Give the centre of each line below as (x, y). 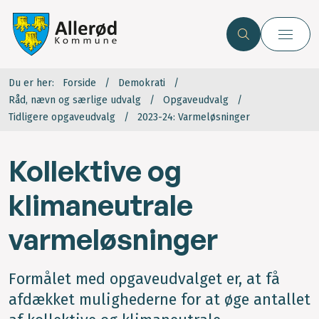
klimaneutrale (101, 205)
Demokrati (142, 83)
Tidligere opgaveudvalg (62, 117)
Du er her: (31, 83)
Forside (79, 83)
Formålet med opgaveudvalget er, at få (144, 279)
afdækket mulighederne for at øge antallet (159, 299)
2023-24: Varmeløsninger (194, 117)
